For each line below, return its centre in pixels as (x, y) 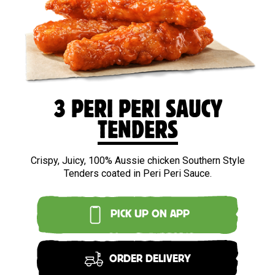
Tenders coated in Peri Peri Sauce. (137, 173)
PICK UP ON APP (150, 215)
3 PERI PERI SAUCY (137, 110)
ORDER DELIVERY (150, 259)
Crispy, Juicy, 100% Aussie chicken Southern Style (137, 160)
